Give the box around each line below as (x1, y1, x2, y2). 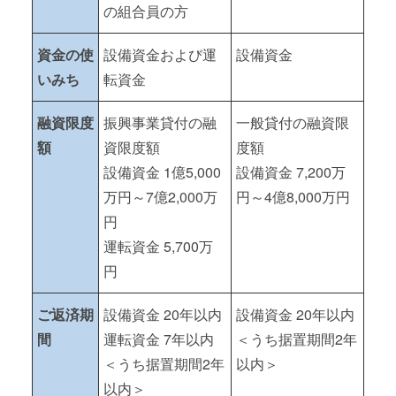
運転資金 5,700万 (103, 236, 213, 256)
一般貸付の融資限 (236, 112, 349, 133)
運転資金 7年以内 (103, 329, 214, 349)
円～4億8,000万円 (236, 187, 350, 207)
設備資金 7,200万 (236, 162, 346, 182)
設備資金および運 (103, 44, 217, 65)
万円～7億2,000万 (103, 187, 217, 207)
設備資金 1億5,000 (103, 162, 221, 182)
